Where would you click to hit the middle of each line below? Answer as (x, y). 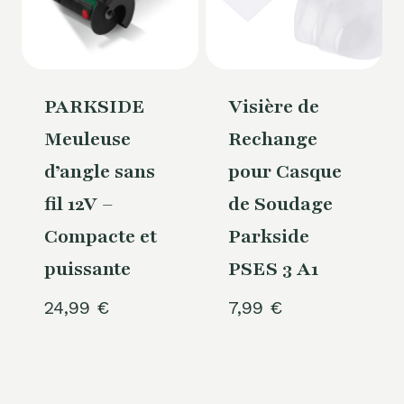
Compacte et (100, 237)
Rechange (272, 140)
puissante (87, 270)
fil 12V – (78, 205)
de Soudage (280, 205)
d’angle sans (99, 172)
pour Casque (285, 172)
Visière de (273, 107)
